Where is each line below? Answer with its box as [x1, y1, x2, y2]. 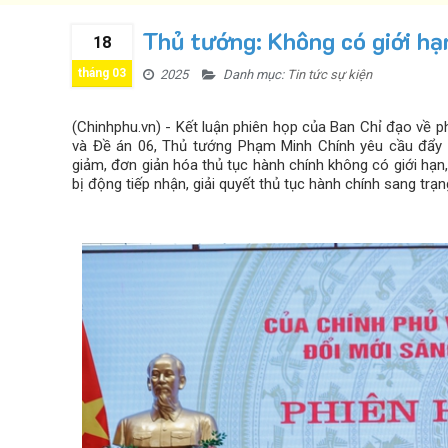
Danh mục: [220, 66, 287, 82]
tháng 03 [78, 65, 126, 80]
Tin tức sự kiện [287, 66, 372, 82]
